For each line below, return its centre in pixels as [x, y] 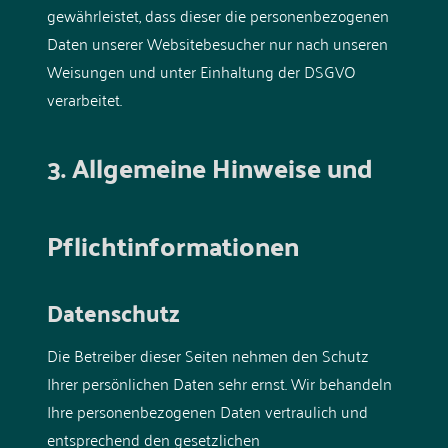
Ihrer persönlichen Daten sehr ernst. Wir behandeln [219, 382]
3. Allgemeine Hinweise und [209, 167]
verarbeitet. [84, 98]
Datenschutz [113, 312]
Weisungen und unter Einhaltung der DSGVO [201, 70]
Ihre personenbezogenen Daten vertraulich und [207, 410]
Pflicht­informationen [172, 245]
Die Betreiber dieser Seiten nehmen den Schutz [207, 354]
